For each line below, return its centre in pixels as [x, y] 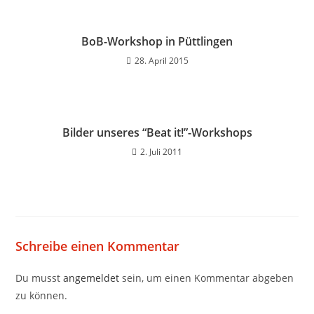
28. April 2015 [161, 61]
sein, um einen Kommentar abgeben [207, 278]
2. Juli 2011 [161, 152]
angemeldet [91, 278]
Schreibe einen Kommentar [98, 246]
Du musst [40, 278]
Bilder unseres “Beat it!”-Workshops [157, 132]
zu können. [42, 295]
